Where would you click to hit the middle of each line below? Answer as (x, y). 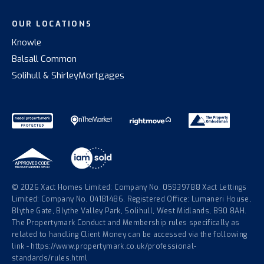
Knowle (27, 42)
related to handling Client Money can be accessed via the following (130, 234)
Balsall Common (44, 59)
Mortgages (101, 75)
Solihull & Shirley (45, 75)
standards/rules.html (50, 258)
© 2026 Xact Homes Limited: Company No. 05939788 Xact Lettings (129, 187)
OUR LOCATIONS (52, 24)
